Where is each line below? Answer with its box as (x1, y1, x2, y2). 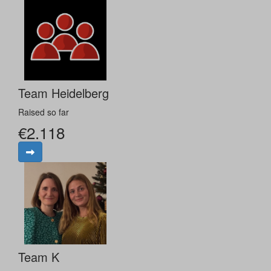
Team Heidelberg (18, 84, 109, 102)
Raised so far (18, 106, 69, 119)
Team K (18, 247, 59, 266)
